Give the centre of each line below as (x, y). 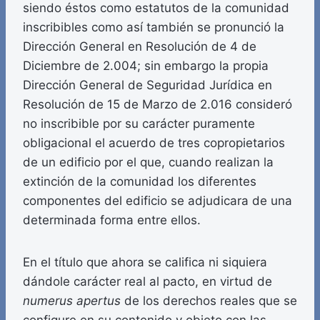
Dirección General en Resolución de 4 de (140, 47)
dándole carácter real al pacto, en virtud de (147, 282)
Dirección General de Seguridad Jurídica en (147, 85)
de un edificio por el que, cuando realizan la (148, 162)
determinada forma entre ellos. (112, 220)
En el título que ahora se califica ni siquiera (145, 262)
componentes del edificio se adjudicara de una (157, 201)
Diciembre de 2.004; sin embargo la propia (146, 66)
